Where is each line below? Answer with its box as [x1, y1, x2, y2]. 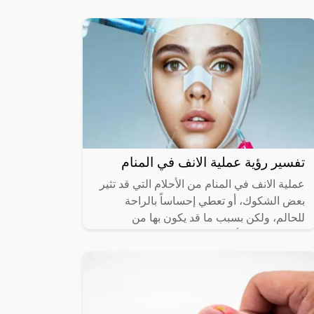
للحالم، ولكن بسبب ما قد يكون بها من [132, 212, 305, 224]
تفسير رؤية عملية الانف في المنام [121, 155, 305, 170]
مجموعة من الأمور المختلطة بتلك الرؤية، [119, 228, 305, 241]
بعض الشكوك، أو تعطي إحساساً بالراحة [125, 195, 305, 207]
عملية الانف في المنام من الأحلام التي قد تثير [100, 178, 305, 191]
